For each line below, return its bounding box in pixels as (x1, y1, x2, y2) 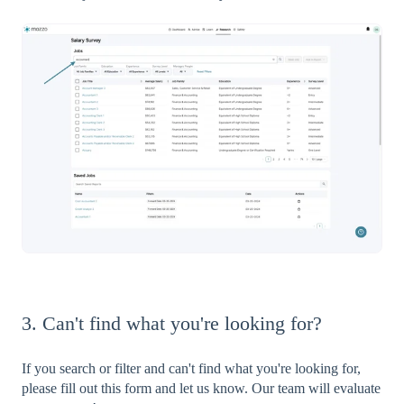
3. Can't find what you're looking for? (22, 312, 322, 335)
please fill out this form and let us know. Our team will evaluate (22, 380, 381, 396)
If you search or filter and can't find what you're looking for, (22, 360, 361, 376)
